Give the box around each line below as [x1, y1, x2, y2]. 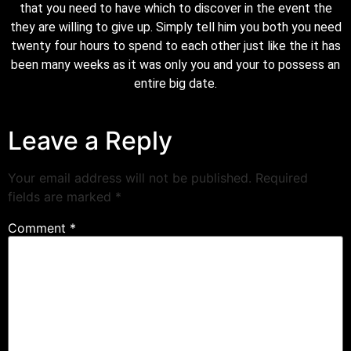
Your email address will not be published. [8, 170, 251, 186]
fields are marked [8, 189, 115, 205]
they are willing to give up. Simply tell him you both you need [9, 19, 342, 34]
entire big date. [134, 75, 217, 91]
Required [255, 170, 308, 186]
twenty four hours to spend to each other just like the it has [10, 38, 341, 53]
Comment [8, 220, 70, 237]
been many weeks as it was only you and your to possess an [11, 56, 340, 72]
